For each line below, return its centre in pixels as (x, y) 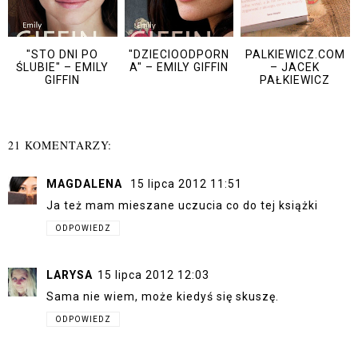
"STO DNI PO (63, 55)
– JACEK (295, 68)
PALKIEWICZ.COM (295, 55)
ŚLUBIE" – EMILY (63, 68)
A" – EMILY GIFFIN (179, 68)
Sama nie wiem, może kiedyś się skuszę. (163, 297)
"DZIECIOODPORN (179, 55)
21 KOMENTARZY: (60, 145)
